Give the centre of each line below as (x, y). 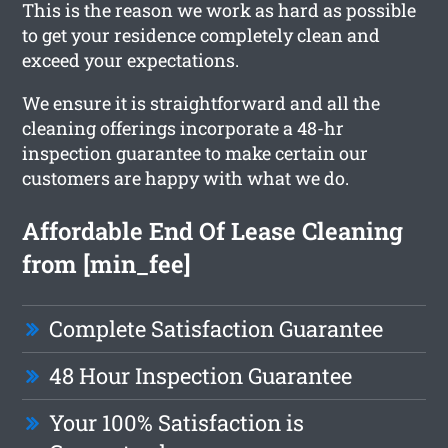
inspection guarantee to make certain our (195, 152)
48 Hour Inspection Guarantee (201, 375)
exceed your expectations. (131, 59)
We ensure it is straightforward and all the (201, 102)
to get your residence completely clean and (201, 34)
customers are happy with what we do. (186, 177)
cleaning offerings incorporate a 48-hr (183, 127)
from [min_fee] (107, 263)
